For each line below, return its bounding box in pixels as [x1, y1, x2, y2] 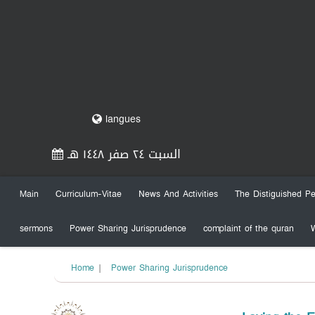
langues [101, 109, 141, 129]
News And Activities [139, 185, 218, 203]
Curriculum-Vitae [56, 185, 122, 203]
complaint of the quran [203, 219, 294, 238]
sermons [20, 219, 53, 238]
